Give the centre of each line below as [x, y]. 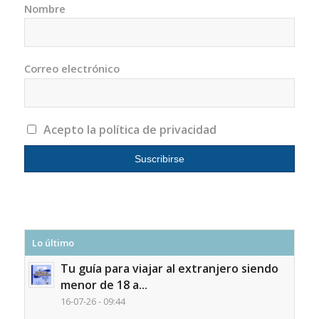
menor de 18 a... [104, 285]
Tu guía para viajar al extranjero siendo [169, 269]
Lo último [53, 243]
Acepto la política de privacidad [130, 129]
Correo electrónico [72, 69]
